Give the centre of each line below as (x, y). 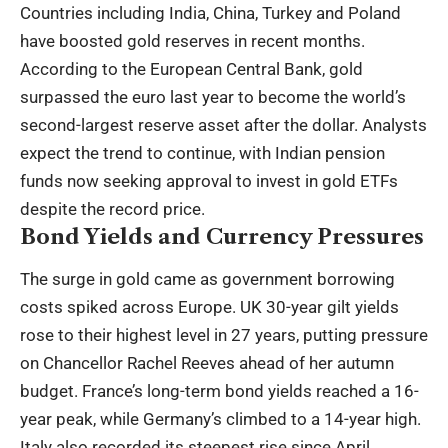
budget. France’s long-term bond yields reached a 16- (219, 391)
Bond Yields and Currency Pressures (222, 237)
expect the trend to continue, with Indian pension (202, 153)
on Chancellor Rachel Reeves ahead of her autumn (207, 363)
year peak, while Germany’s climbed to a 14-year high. (220, 419)
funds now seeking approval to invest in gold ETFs (209, 181)
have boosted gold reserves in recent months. (192, 41)
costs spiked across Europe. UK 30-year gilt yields (209, 307)
